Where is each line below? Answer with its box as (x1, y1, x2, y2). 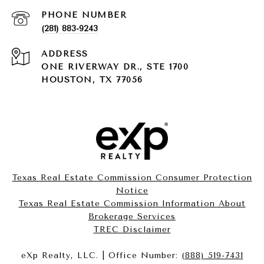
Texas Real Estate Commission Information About (18, 199, 246, 209)
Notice (115, 186, 148, 196)
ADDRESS (41, 49, 88, 60)
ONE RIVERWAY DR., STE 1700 (41, 62, 189, 72)
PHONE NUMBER (41, 10, 127, 21)
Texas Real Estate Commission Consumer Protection (12, 173, 252, 183)
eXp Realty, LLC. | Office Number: (21, 250, 181, 261)
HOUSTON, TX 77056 (41, 75, 143, 85)
